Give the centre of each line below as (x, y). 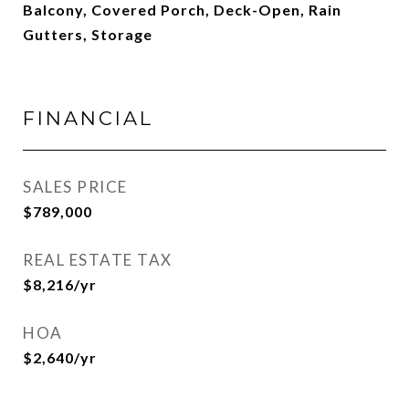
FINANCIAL (88, 118)
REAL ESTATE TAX (98, 260)
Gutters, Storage (88, 34)
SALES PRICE (75, 187)
